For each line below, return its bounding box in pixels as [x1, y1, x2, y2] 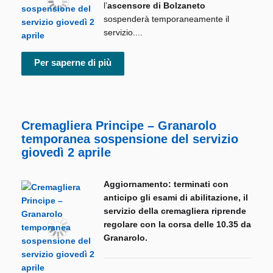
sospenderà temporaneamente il [104, 14, 229, 24]
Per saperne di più [34, 57, 112, 68]
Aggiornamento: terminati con [104, 179, 229, 190]
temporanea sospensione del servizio [21, 132, 238, 146]
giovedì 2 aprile [21, 146, 111, 160]
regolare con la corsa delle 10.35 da [104, 219, 251, 230]
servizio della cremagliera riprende [104, 206, 246, 216]
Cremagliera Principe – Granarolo [21, 119, 216, 133]
